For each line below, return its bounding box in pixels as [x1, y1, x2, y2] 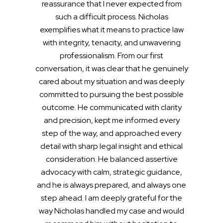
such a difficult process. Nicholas [55, 11, 168, 22]
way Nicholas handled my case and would [39, 206, 184, 217]
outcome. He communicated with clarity [41, 102, 182, 113]
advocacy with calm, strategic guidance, [41, 167, 182, 178]
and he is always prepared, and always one [37, 180, 186, 191]
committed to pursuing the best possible [39, 89, 184, 100]
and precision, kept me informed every [43, 115, 180, 126]
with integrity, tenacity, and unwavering [42, 37, 181, 48]
